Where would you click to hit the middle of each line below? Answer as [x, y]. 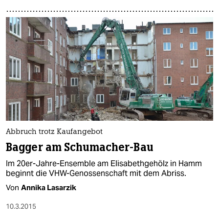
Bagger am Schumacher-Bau [79, 147]
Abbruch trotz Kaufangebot [54, 132]
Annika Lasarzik [49, 187]
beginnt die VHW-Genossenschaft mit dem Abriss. [96, 173]
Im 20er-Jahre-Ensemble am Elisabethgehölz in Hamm [104, 163]
